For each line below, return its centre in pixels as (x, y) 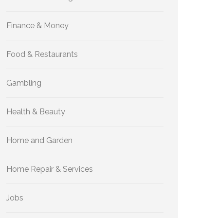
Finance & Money (37, 26)
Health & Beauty (36, 112)
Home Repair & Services (50, 169)
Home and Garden (39, 140)
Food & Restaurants (42, 54)
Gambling (24, 83)
